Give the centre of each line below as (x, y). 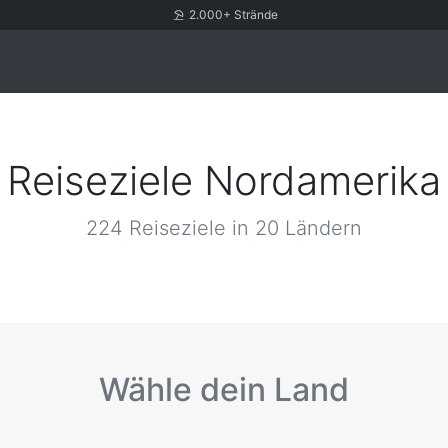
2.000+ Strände (231, 14)
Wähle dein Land (224, 389)
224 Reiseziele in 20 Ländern (224, 228)
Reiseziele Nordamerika (224, 180)
